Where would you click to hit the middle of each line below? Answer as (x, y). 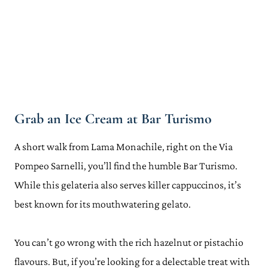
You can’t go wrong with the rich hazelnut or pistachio (129, 242)
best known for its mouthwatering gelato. (103, 204)
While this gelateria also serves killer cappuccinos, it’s (128, 185)
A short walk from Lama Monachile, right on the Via (124, 147)
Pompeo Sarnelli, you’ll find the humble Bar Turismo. (126, 166)
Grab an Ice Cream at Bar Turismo (113, 119)
